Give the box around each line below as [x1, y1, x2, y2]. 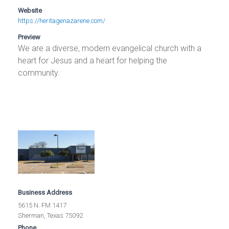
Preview [18, 33, 41, 41]
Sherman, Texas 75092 [18, 211, 83, 219]
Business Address [18, 188, 73, 196]
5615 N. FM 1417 [18, 201, 67, 209]
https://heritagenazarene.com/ [18, 17, 106, 25]
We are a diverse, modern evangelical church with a [18, 43, 202, 54]
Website [18, 7, 42, 15]
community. [18, 68, 60, 78]
